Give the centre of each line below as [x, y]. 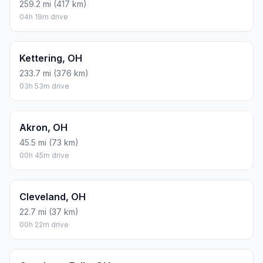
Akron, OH [43, 127]
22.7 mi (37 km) [49, 211]
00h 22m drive [44, 224]
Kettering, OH [51, 58]
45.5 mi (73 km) [49, 142]
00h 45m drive [44, 155]
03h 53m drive [44, 86]
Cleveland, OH [53, 196]
